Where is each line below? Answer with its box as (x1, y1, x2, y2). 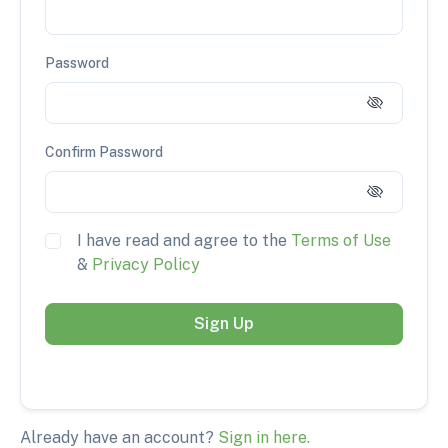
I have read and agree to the (77, 231, 291, 251)
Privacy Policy (92, 255, 200, 275)
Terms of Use (291, 231, 391, 251)
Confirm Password (45, 144, 163, 161)
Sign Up (194, 314, 254, 334)
